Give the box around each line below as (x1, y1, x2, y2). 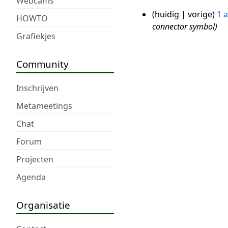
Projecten (16, 153, 53, 165)
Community (16, 57, 69, 70)
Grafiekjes (16, 30, 55, 42)
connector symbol (152, 21, 215, 33)
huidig (154, 9, 179, 20)
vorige (187, 9, 212, 20)
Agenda (16, 171, 46, 183)
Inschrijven (16, 82, 59, 94)
